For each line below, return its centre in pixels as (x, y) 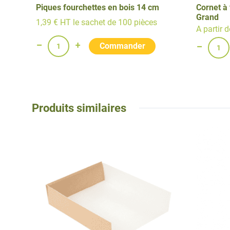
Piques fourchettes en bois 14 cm (97, 7)
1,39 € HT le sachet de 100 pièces (96, 23)
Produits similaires (79, 108)
